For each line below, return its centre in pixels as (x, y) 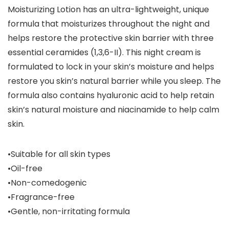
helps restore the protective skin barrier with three (111, 38)
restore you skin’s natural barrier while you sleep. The (114, 81)
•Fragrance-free (41, 197)
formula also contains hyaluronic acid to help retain (111, 96)
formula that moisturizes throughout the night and (109, 24)
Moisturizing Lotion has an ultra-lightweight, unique (108, 10)
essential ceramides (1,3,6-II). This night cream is (104, 53)
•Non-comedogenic (47, 183)
